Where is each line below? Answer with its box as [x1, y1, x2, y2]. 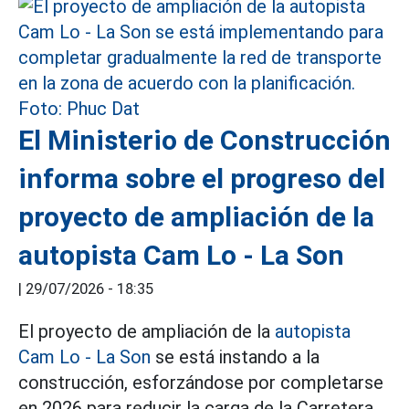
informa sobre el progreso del [18, 163, 385, 194]
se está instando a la [151, 346, 320, 368]
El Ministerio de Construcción [18, 124, 391, 156]
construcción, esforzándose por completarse [18, 372, 383, 393]
